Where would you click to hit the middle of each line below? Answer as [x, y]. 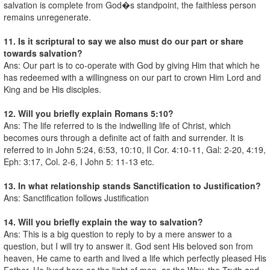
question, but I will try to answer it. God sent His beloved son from [128, 246]
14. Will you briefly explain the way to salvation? [103, 221]
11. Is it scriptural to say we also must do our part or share [124, 41]
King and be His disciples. [52, 89]
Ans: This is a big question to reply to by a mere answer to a [118, 234]
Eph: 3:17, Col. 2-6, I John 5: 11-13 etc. [79, 161]
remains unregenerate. [47, 17]
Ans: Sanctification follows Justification [76, 197]
